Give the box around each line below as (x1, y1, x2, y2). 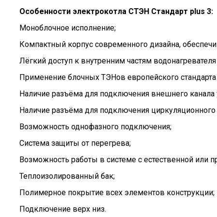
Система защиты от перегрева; (19, 139, 131, 148)
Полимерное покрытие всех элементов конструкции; (19, 188, 215, 197)
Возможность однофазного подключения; (19, 122, 171, 131)
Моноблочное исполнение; (19, 23, 116, 32)
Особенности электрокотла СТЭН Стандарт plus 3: (19, 7, 213, 16)
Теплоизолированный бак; (19, 171, 115, 181)
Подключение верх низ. (19, 204, 106, 214)
